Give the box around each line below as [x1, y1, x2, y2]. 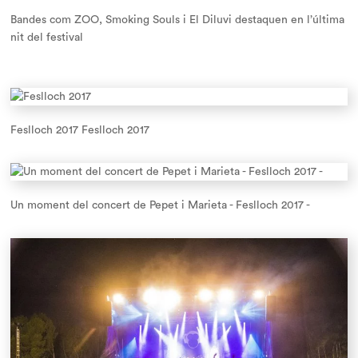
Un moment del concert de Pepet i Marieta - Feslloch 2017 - [10, 200, 310, 211]
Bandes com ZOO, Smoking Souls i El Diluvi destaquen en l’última [10, 14, 344, 26]
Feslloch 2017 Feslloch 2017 [10, 125, 149, 136]
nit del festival [10, 32, 83, 43]
